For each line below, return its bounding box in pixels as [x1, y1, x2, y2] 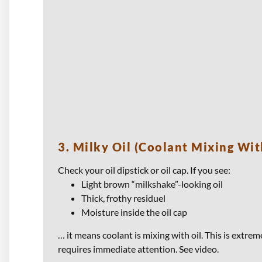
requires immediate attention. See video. [58, 243, 219, 255]
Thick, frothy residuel [81, 192, 166, 204]
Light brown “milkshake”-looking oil [81, 178, 223, 190]
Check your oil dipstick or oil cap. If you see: [58, 164, 230, 176]
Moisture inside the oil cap [81, 206, 187, 218]
